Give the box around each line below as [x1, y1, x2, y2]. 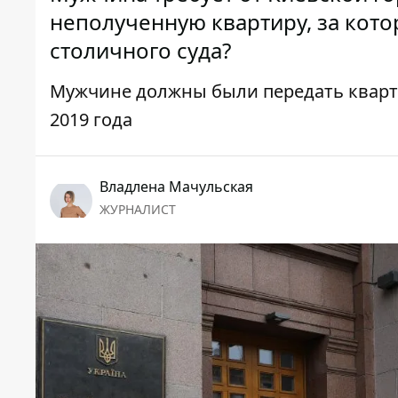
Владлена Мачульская [99, 177, 253, 197]
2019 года [50, 107, 132, 132]
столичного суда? [50, 36, 231, 66]
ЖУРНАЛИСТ [99, 201, 176, 219]
